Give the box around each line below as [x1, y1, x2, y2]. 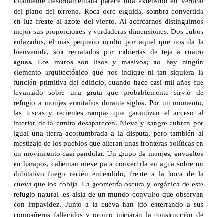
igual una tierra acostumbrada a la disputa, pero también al [14, 129, 203, 137]
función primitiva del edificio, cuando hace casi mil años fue [14, 78, 203, 86]
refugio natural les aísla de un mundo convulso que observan [14, 190, 203, 198]
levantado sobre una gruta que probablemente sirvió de [14, 88, 203, 96]
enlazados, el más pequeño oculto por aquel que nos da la [14, 37, 203, 46]
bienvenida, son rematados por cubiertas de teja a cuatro [14, 47, 203, 56]
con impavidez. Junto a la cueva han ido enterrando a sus [14, 200, 203, 208]
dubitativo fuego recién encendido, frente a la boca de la [14, 170, 203, 178]
